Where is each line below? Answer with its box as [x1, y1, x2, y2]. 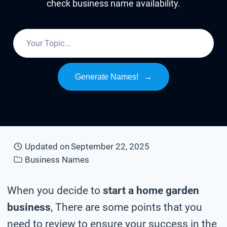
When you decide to [7, 184, 103, 197]
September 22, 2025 [71, 141, 150, 152]
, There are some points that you [51, 201, 202, 213]
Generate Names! [75, 72, 140, 82]
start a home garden [103, 184, 199, 197]
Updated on [25, 141, 70, 152]
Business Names [25, 154, 90, 165]
